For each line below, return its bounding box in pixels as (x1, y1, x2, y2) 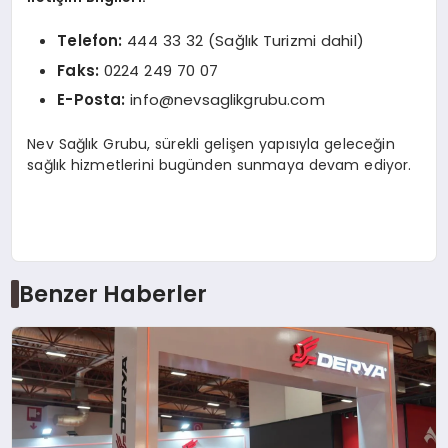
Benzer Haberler (18, 278, 207, 311)
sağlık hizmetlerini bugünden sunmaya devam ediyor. (27, 154, 412, 175)
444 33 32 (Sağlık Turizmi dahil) (122, 30, 364, 52)
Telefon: (57, 30, 123, 52)
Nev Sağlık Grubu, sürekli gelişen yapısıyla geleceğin (27, 133, 395, 154)
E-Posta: (57, 89, 126, 111)
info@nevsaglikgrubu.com (130, 89, 325, 111)
